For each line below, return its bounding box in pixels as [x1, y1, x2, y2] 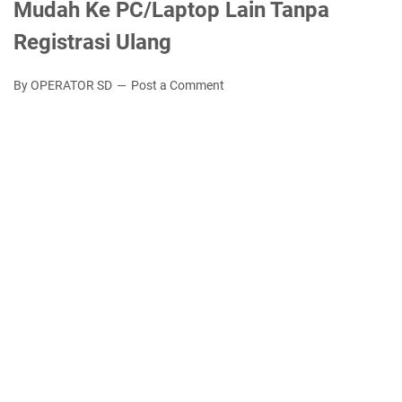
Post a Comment [131, 78, 224, 93]
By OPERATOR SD [13, 78, 115, 93]
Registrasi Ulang [13, 30, 171, 56]
